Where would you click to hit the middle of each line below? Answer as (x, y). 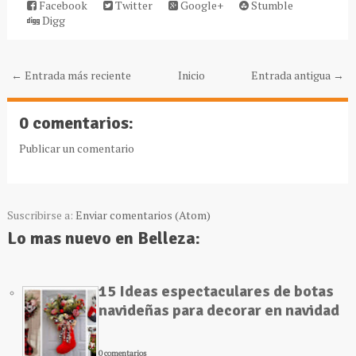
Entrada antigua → (298, 75)
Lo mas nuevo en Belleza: (103, 238)
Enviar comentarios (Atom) (143, 215)
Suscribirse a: (41, 215)
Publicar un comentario (76, 149)
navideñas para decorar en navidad (219, 311)
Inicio (191, 75)
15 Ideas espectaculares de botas (216, 292)
